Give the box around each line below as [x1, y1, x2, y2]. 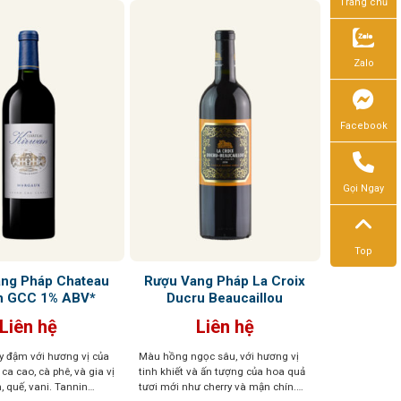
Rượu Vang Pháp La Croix [144, 272, 306, 289]
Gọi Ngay [343, 183, 384, 195]
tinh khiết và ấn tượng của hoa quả [138, 364, 305, 378]
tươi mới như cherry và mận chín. [138, 380, 296, 393]
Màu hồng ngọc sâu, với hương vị [138, 349, 299, 363]
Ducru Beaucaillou [166, 289, 284, 306]
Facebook [339, 120, 388, 132]
